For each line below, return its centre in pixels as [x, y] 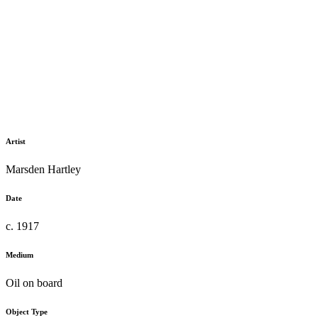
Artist [16, 142]
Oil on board [34, 283]
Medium [20, 254]
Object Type [27, 311]
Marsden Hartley [43, 170]
